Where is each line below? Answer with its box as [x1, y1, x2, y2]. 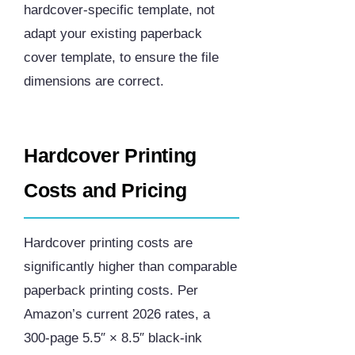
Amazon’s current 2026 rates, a [24, 307, 210, 323]
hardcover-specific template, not [24, 2, 215, 18]
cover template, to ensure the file [24, 50, 219, 66]
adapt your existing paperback [24, 26, 202, 42]
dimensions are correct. [24, 74, 164, 90]
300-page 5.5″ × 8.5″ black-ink [24, 330, 202, 346]
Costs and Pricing [24, 179, 187, 202]
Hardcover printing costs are [24, 235, 193, 251]
